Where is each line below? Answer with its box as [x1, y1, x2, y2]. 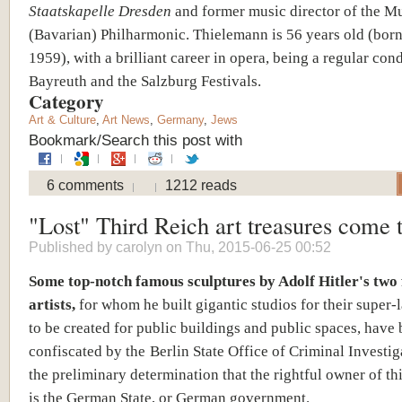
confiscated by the [29, 341, 145, 360]
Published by [29, 239, 116, 255]
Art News [102, 112, 150, 127]
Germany [157, 112, 204, 127]
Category [29, 87, 110, 115]
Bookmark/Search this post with [29, 130, 242, 149]
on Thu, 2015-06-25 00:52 [162, 239, 331, 255]
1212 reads [165, 177, 237, 193]
